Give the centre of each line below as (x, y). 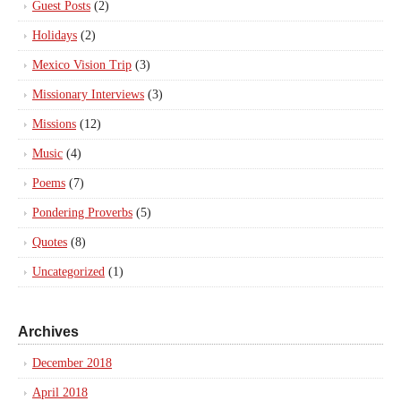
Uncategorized (68, 271)
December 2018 (72, 363)
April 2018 (60, 392)
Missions (54, 124)
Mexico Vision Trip (82, 64)
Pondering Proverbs (82, 212)
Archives (48, 331)
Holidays (55, 35)
